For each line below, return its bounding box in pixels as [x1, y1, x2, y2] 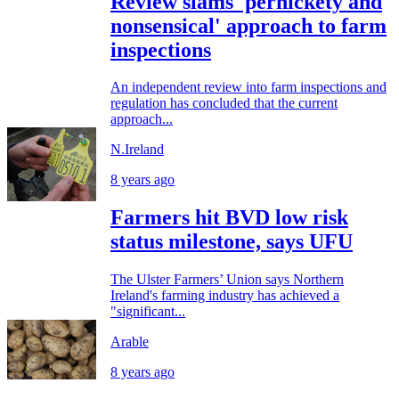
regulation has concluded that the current [110, 95, 338, 111]
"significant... [110, 304, 185, 320]
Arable [110, 334, 149, 350]
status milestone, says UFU [110, 230, 353, 254]
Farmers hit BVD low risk [110, 206, 348, 230]
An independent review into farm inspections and [110, 79, 387, 95]
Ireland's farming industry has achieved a [110, 288, 339, 304]
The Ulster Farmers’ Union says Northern [110, 272, 344, 288]
